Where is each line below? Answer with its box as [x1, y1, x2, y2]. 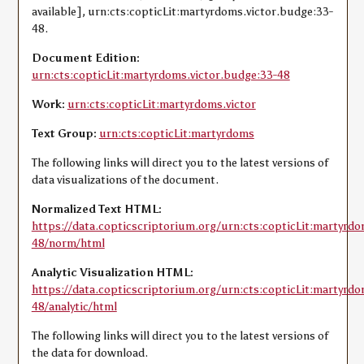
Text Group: [31, 127, 97, 141]
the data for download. [31, 346, 148, 360]
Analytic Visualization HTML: [31, 266, 193, 279]
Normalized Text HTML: [31, 202, 162, 216]
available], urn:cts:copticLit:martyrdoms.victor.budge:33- [31, 5, 333, 19]
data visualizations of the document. [31, 173, 219, 187]
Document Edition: [31, 51, 140, 65]
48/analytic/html [31, 300, 117, 314]
